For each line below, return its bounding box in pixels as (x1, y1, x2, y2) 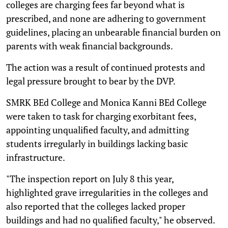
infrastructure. (6, 151, 65, 163)
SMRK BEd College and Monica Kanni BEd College (6, 96, 207, 108)
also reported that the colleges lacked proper (6, 199, 185, 212)
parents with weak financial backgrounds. (6, 39, 173, 52)
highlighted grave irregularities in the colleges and (6, 186, 208, 198)
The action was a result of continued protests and (6, 61, 205, 73)
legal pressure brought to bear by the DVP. (6, 74, 176, 87)
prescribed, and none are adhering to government (6, 12, 206, 24)
